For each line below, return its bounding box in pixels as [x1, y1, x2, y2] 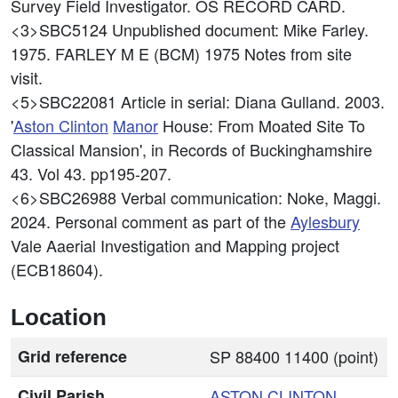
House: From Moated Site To [158, 114, 365, 137]
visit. [11, 66, 43, 89]
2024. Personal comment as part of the [11, 210, 291, 233]
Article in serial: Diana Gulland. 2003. [121, 90, 385, 113]
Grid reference [18, 345, 127, 368]
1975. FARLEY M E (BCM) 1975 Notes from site [11, 42, 352, 65]
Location [11, 305, 107, 330]
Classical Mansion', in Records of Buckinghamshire [11, 138, 372, 161]
